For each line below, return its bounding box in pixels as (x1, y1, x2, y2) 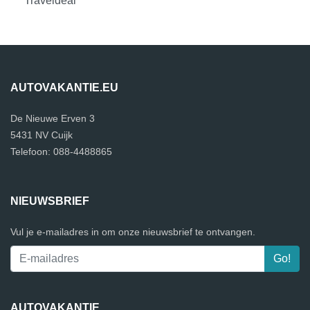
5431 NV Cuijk (10, 129, 73, 140)
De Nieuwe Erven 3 (10, 113, 95, 124)
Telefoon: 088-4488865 (10, 146, 112, 157)
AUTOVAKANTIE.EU (10, 82, 118, 93)
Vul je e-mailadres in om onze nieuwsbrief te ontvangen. (10, 226, 255, 237)
